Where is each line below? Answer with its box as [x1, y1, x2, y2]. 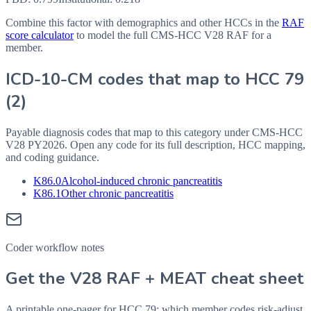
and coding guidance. [6, 151, 99, 163]
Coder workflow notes [6, 241, 104, 253]
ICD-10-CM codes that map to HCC [6, 67, 285, 90]
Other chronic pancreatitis [61, 187, 174, 199]
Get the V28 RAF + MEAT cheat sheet [6, 267, 303, 290]
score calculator [6, 28, 74, 41]
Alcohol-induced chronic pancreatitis [61, 174, 222, 187]
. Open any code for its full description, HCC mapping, [65, 138, 305, 151]
